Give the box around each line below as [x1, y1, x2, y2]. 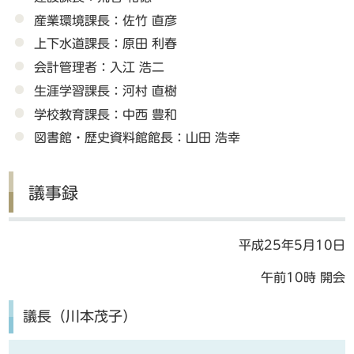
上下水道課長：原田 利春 [34, 37, 178, 51]
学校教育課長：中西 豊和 [34, 107, 178, 121]
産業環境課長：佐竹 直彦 [34, 13, 178, 27]
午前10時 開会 [260, 270, 345, 284]
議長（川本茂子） [22, 309, 137, 323]
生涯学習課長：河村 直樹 [34, 84, 178, 97]
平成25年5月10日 [238, 238, 345, 251]
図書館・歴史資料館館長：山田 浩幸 [34, 131, 241, 145]
